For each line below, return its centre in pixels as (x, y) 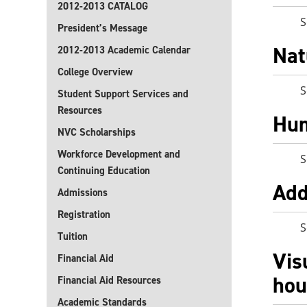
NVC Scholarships (97, 132)
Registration (84, 214)
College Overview (95, 72)
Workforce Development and (119, 154)
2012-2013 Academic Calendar (124, 50)
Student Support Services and (123, 94)
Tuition (73, 236)
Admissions (83, 193)
